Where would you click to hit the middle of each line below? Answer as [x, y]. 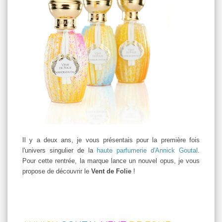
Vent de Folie [111, 171]
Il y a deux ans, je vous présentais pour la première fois [111, 140]
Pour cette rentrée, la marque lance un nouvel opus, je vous [111, 161]
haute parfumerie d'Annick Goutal [147, 151]
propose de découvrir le [57, 171]
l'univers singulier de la [60, 151]
